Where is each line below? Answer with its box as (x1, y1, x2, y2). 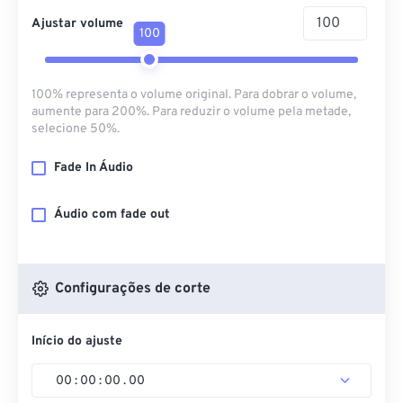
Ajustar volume (31, 15, 123, 31)
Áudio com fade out (54, 207, 170, 222)
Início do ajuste (31, 334, 122, 349)
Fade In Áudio (54, 160, 133, 175)
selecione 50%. (31, 121, 120, 137)
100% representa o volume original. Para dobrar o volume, (31, 87, 356, 103)
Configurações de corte (50, 280, 210, 298)
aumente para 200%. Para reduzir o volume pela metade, (31, 104, 351, 120)
